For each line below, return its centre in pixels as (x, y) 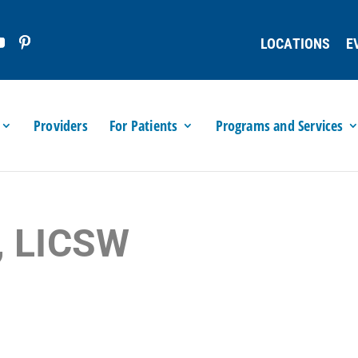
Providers (61, 125)
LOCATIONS (295, 43)
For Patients (144, 125)
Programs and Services (279, 125)
